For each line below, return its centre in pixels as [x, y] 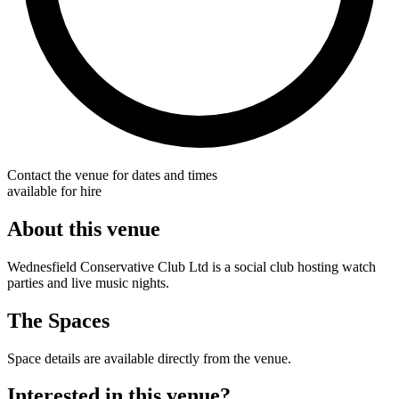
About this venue [84, 228]
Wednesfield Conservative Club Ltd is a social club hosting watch [191, 266]
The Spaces [58, 320]
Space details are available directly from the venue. [149, 358]
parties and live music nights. [88, 282]
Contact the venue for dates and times [112, 175]
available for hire [54, 191]
